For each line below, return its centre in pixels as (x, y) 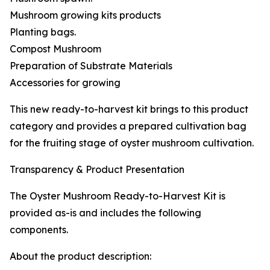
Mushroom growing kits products (85, 15)
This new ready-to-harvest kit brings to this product (129, 109)
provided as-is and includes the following (105, 213)
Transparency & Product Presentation (97, 170)
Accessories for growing (65, 83)
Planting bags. (43, 32)
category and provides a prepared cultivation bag (128, 126)
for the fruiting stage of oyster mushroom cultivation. (132, 143)
